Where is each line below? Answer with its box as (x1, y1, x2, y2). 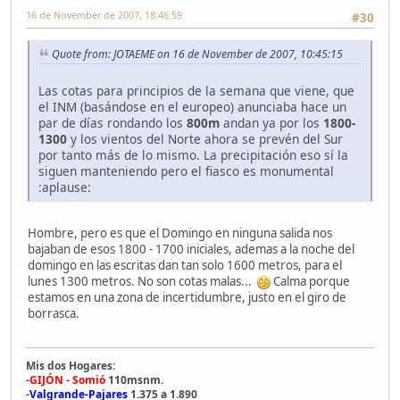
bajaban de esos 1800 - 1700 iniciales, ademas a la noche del (28, 240, 354, 257)
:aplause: (38, 178, 91, 196)
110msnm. (105, 371, 163, 387)
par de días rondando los (38, 113, 187, 131)
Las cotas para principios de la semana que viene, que (38, 81, 354, 99)
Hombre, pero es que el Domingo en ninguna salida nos (28, 224, 332, 241)
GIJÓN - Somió (29, 371, 105, 387)
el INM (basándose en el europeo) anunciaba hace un (38, 97, 346, 115)
